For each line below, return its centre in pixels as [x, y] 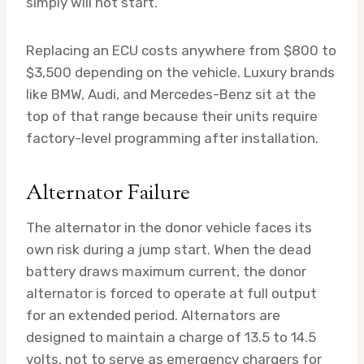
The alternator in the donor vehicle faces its [169, 228]
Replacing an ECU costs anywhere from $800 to [181, 51]
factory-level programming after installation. [172, 139]
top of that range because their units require [172, 117]
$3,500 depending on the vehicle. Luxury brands [180, 73]
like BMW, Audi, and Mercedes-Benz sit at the [171, 95]
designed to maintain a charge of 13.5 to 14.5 [171, 338]
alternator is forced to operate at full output [171, 294]
